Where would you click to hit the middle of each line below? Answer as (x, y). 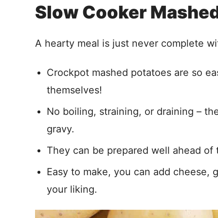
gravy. (61, 129)
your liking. (72, 189)
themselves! (74, 90)
